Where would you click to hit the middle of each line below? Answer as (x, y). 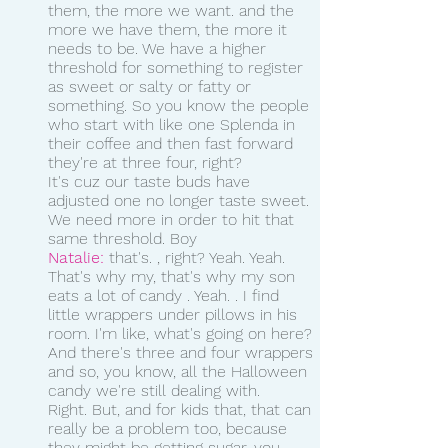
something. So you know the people (181, 105)
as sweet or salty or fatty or (152, 86)
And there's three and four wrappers (183, 352)
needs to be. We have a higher (159, 48)
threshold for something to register (178, 67)
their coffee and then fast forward (173, 143)
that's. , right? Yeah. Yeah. (197, 257)
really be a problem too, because (170, 428)
